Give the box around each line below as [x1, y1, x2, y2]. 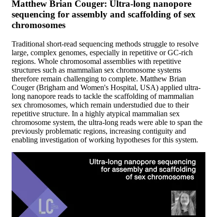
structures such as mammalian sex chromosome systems [12, 65, 181, 74]
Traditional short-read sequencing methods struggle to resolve [12, 39, 199, 48]
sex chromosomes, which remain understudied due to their [12, 100, 189, 109]
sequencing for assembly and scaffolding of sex [12, 9, 196, 20]
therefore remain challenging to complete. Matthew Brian [12, 74, 186, 83]
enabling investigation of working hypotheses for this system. [12, 135, 198, 144]
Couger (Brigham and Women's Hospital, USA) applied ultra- [12, 83, 201, 92]
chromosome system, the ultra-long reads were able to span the [12, 118, 202, 126]
